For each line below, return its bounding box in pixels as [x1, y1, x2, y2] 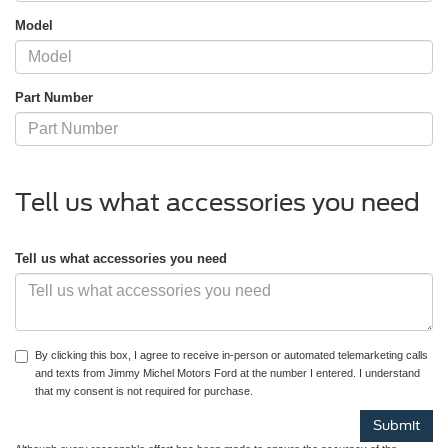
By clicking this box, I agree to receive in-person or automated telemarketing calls [35, 348, 428, 361]
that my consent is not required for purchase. [35, 384, 253, 397]
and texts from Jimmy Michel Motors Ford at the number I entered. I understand [35, 366, 420, 379]
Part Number [15, 89, 93, 105]
